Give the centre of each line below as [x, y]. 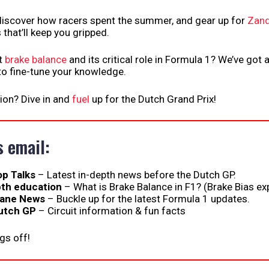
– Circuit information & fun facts [111, 210]
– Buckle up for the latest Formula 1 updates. [147, 198]
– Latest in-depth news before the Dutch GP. [136, 174]
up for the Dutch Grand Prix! [153, 99]
